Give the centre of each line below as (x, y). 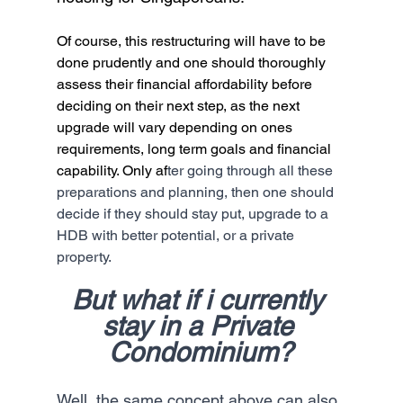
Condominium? (201, 352)
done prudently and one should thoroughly (193, 62)
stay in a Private (201, 326)
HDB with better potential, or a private (177, 235)
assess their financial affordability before (186, 84)
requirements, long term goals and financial (195, 148)
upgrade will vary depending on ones (176, 127)
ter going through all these (251, 170)
